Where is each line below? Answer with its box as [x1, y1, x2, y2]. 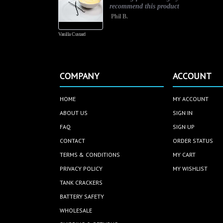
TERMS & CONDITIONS [60, 151, 120, 159]
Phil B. [111, 12, 128, 20]
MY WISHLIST [173, 165, 208, 173]
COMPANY [60, 70, 100, 82]
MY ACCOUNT [173, 95, 209, 103]
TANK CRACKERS [60, 179, 103, 187]
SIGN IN [173, 109, 193, 117]
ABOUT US [60, 109, 88, 117]
